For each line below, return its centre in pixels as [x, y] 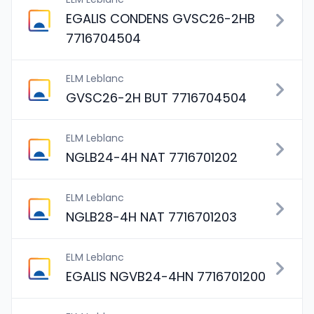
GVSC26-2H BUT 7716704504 [156, 98]
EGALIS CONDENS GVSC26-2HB [161, 19]
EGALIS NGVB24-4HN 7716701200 [166, 277]
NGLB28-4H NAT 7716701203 [151, 217]
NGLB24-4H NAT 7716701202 [152, 157]
